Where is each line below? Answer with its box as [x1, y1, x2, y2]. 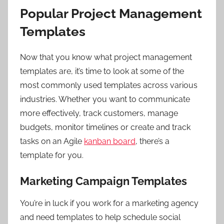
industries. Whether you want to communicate [20, 94, 190, 104]
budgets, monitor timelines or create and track [20, 122, 190, 132]
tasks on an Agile [20, 136, 84, 146]
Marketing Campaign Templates [20, 174, 187, 187]
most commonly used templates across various [20, 80, 197, 90]
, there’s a [135, 136, 169, 146]
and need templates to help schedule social [20, 212, 180, 222]
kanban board [84, 136, 135, 146]
